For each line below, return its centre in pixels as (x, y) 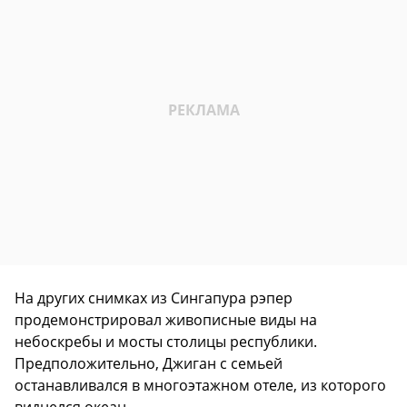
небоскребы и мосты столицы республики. (166, 342)
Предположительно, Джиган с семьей (149, 364)
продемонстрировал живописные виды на (166, 320)
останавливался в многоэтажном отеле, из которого (200, 386)
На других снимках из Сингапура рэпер (154, 298)
